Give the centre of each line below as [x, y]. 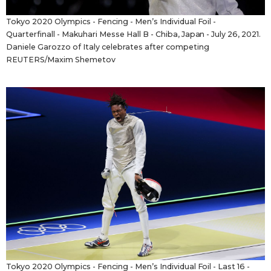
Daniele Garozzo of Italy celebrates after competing [108, 47]
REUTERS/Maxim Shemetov [61, 60]
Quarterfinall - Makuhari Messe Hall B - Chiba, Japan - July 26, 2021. [134, 34]
